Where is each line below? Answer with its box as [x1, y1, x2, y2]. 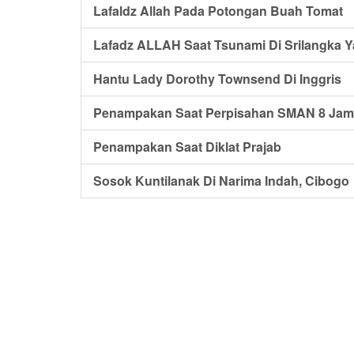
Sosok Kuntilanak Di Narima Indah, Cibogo [93, 171, 349, 190]
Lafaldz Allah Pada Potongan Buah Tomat [93, 2, 343, 20]
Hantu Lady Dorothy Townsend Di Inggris [93, 70, 341, 88]
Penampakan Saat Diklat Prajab [93, 137, 281, 156]
